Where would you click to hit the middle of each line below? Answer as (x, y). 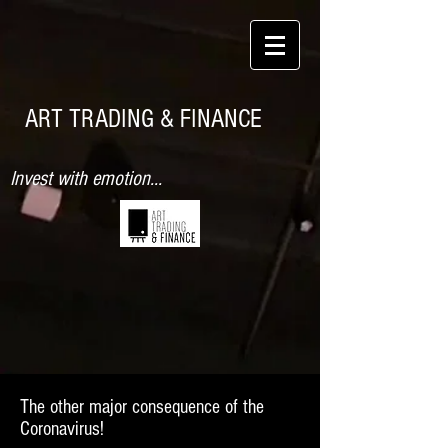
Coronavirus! (62, 429)
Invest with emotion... (86, 178)
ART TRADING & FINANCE (143, 119)
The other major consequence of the (142, 407)
